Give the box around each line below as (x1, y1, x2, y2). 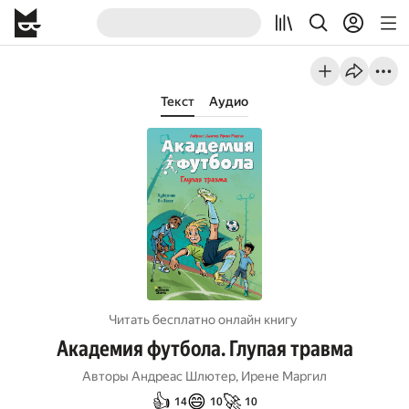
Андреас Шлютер (131, 369, 236, 383)
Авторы (82, 369, 129, 383)
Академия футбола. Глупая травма (56, 336, 353, 362)
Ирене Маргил (241, 369, 327, 383)
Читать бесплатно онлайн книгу (109, 312, 298, 327)
